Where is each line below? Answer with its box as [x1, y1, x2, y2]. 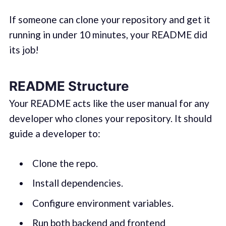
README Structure [9, 78, 129, 94]
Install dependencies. [32, 177, 123, 189]
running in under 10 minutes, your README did [9, 29, 207, 41]
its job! [9, 44, 39, 56]
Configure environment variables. [32, 197, 174, 209]
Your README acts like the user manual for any [9, 97, 209, 109]
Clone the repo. [32, 157, 98, 169]
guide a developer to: [9, 128, 100, 140]
